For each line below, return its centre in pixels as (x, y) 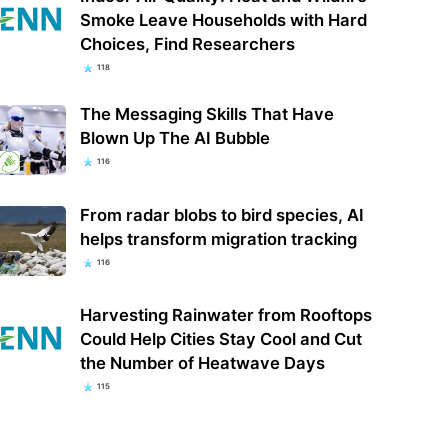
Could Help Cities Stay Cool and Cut (220, 338)
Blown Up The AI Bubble (174, 138)
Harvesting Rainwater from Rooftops (225, 314)
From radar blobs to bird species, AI (221, 214)
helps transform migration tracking (218, 238)
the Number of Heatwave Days (202, 362)
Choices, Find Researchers (187, 44)
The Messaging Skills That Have (206, 114)
